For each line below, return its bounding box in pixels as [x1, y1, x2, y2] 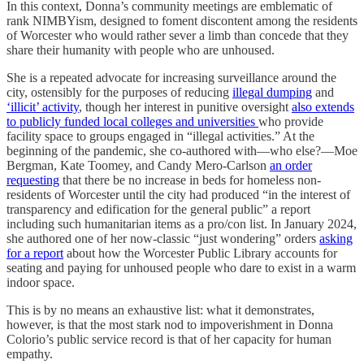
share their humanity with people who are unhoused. [6, 42, 275, 57]
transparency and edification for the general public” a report [6, 201, 310, 216]
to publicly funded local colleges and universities [6, 114, 258, 128]
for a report [6, 245, 63, 260]
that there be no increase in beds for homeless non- [59, 172, 321, 187]
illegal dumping [232, 84, 312, 99]
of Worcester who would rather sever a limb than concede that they [6, 28, 349, 42]
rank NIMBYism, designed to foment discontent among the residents [6, 13, 357, 28]
